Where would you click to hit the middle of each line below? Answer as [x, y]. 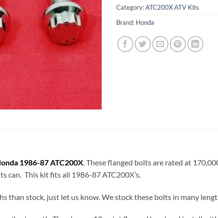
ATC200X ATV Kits [172, 7]
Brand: [126, 22]
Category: [131, 7]
